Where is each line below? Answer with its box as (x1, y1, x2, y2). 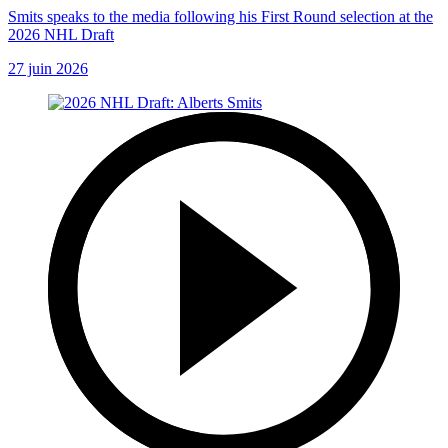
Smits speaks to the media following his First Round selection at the (8, 7, 433, 25)
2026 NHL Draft (8, 25, 114, 43)
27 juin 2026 (8, 59, 88, 77)
